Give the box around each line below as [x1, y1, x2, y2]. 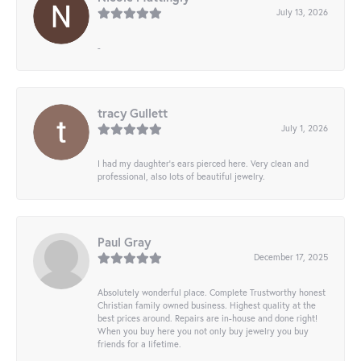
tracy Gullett [98, 105, 168, 122]
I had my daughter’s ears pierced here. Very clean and [98, 157, 309, 170]
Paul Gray [98, 234, 151, 251]
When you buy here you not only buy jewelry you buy [98, 325, 309, 338]
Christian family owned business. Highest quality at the [98, 299, 316, 312]
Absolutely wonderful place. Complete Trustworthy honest [98, 286, 326, 299]
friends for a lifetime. [98, 338, 181, 351]
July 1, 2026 [281, 122, 328, 135]
